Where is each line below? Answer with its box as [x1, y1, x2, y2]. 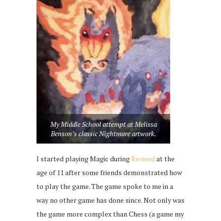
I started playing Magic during [37, 154, 131, 164]
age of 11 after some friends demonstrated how [37, 168, 182, 178]
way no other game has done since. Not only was [37, 195, 184, 205]
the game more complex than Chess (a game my [37, 209, 184, 219]
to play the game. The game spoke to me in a [37, 182, 173, 191]
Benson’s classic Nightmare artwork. [50, 129, 156, 139]
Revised [131, 154, 155, 164]
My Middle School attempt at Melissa [50, 119, 157, 129]
